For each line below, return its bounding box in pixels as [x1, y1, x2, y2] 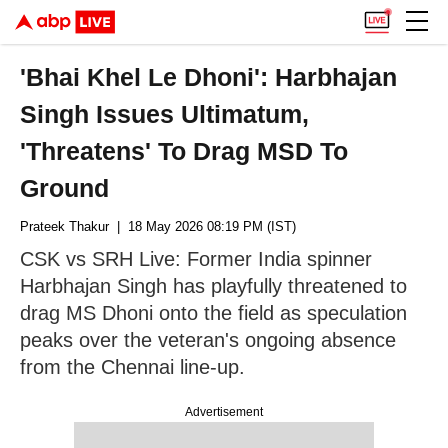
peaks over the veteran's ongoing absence [20, 329, 396, 351]
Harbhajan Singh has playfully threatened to [20, 275, 407, 297]
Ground [20, 174, 110, 202]
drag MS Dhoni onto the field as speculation [20, 302, 407, 324]
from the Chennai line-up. [20, 356, 245, 378]
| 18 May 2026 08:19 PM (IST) [109, 219, 296, 234]
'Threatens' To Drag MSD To [20, 137, 349, 165]
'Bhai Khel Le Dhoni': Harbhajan [20, 63, 398, 91]
